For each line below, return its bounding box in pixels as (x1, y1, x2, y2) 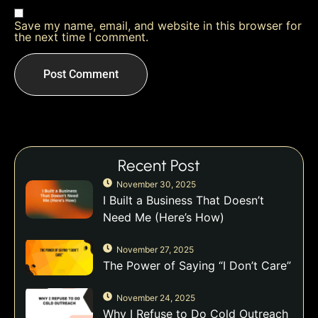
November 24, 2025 (116, 292, 195, 304)
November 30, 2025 (116, 179, 196, 190)
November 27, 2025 (116, 244, 194, 256)
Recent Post (118, 156, 200, 176)
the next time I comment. (14, 30, 148, 45)
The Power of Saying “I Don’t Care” (103, 258, 291, 273)
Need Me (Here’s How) (103, 210, 224, 225)
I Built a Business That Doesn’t (103, 193, 264, 208)
